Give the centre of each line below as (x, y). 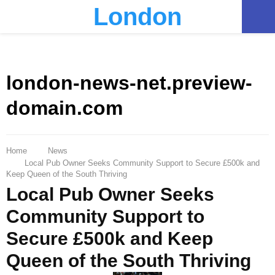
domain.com (64, 108)
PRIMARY (49, 16)
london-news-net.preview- (129, 83)
